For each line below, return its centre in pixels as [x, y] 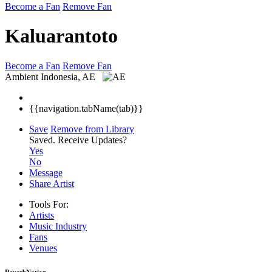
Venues [43, 248]
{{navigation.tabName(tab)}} [86, 108]
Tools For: [49, 204]
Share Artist [52, 183]
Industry [71, 226]
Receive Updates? [92, 140]
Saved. [43, 140]
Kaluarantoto [61, 36]
